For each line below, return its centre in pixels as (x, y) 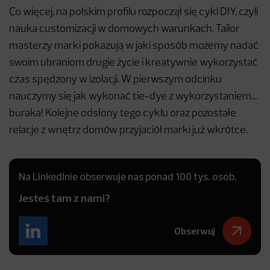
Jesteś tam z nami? (64, 198)
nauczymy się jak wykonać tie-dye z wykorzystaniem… (133, 97)
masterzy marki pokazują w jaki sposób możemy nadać (134, 46)
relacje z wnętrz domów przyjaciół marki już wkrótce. (128, 131)
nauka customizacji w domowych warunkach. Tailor (124, 30)
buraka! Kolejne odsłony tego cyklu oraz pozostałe (123, 114)
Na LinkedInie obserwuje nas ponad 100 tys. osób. (128, 177)
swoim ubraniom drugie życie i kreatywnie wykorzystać (133, 63)
